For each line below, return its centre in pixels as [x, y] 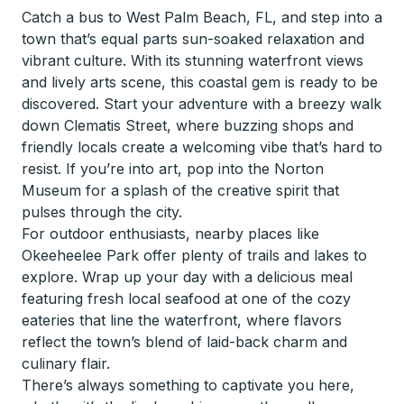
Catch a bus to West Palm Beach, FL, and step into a [202, 17]
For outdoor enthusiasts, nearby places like [170, 234]
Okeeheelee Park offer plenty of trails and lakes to [194, 255]
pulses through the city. [102, 212]
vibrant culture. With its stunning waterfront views [193, 60]
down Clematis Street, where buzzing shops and [188, 125]
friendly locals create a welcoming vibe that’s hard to [202, 147]
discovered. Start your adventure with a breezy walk [202, 104]
